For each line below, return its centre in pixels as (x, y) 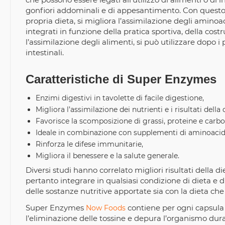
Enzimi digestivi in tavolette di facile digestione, (120, 98)
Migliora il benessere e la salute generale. (107, 156)
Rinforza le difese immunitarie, (89, 144)
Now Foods (106, 208)
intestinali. (46, 52)
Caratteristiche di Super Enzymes (121, 79)
